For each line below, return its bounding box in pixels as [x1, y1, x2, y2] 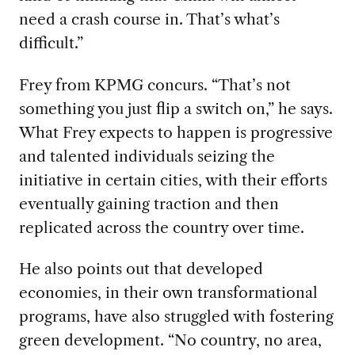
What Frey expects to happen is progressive [18, 122, 333, 142]
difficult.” [18, 32, 83, 52]
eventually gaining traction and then [18, 193, 279, 213]
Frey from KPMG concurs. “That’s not [18, 74, 291, 94]
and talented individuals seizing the [18, 146, 275, 166]
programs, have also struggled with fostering [18, 307, 334, 326]
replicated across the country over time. [18, 217, 304, 237]
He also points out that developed [18, 259, 263, 279]
